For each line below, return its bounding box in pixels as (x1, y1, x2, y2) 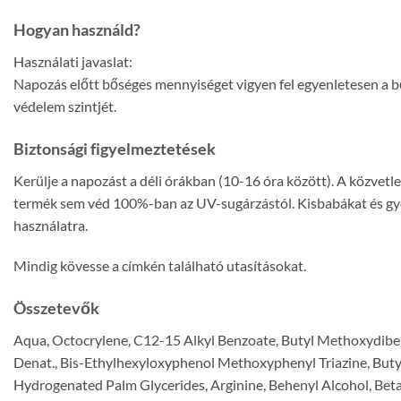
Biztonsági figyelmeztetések (13, 138, 216, 158)
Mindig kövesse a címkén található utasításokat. (13, 257, 306, 275)
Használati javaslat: (13, 52, 132, 70)
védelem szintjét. (13, 97, 116, 115)
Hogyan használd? (13, 19, 141, 39)
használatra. (13, 216, 88, 234)
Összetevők (13, 298, 99, 319)
